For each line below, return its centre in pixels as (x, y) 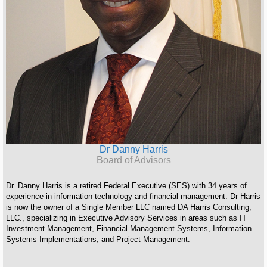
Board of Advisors (133, 160)
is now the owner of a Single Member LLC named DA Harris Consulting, (129, 207)
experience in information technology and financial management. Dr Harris (133, 196)
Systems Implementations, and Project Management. (98, 239)
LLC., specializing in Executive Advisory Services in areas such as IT (126, 218)
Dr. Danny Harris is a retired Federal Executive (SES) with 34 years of (126, 185)
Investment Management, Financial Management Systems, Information (129, 228)
